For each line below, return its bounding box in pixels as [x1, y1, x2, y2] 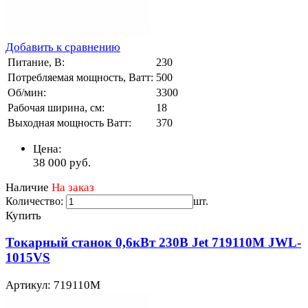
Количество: [5, 195, 63, 207]
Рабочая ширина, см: [8, 101, 104, 113]
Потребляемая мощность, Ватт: [8, 71, 153, 83]
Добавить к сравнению [5, 40, 120, 54]
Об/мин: [8, 86, 46, 98]
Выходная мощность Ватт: [8, 116, 131, 129]
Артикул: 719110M [5, 278, 100, 292]
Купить [5, 208, 41, 222]
